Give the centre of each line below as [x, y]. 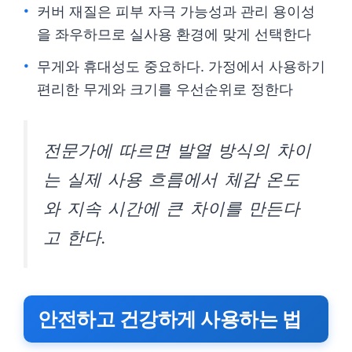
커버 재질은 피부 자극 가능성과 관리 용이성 [176, 11]
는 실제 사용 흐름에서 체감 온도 [172, 179]
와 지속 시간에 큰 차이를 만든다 [172, 208]
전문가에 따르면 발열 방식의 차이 [177, 150]
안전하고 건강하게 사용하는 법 [169, 319]
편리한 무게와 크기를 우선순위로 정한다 [165, 89]
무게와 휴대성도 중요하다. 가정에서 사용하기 [181, 66]
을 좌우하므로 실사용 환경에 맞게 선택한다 [174, 34]
